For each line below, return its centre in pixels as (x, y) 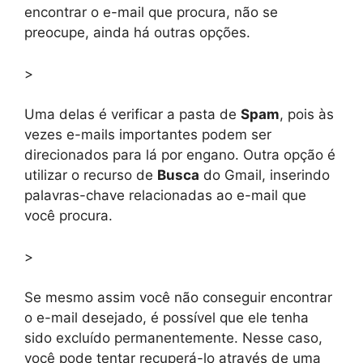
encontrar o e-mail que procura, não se (151, 13)
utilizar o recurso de (91, 175)
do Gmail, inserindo (265, 175)
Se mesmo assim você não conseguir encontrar (178, 298)
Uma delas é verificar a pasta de (132, 115)
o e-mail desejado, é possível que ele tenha (167, 318)
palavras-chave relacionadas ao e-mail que (165, 196)
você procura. (68, 216)
